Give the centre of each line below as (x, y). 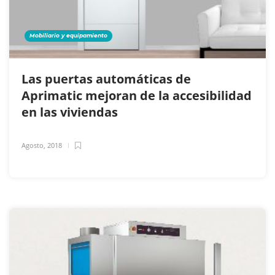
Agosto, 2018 (42, 145)
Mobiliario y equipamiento (68, 36)
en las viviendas (71, 112)
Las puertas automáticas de (106, 79)
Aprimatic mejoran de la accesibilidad (137, 96)
